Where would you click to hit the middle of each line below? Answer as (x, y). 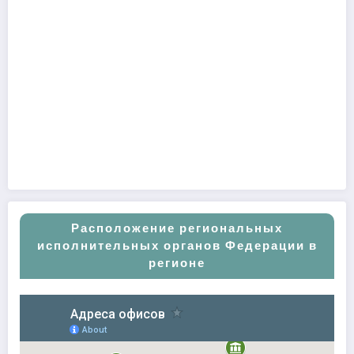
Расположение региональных (177, 228)
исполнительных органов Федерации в (177, 245)
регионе (177, 262)
